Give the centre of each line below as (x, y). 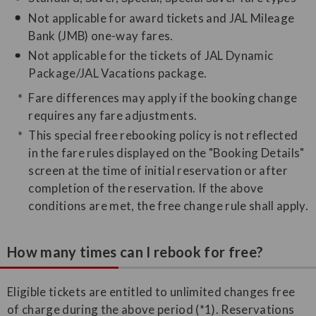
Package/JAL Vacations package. (118, 73)
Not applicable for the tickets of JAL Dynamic (151, 56)
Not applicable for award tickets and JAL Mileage (162, 18)
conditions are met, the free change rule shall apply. (169, 206)
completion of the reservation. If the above (146, 188)
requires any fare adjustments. (113, 116)
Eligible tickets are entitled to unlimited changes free (151, 292)
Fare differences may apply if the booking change (163, 98)
